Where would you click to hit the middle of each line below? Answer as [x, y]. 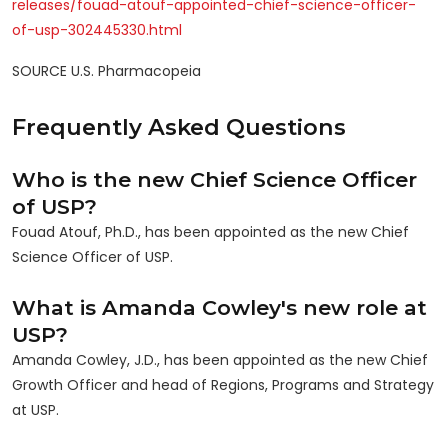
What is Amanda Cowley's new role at [219, 307]
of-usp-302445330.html [97, 30]
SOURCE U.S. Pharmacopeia [106, 71]
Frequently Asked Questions [179, 126]
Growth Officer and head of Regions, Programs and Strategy [223, 384]
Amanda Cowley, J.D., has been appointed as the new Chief [220, 359]
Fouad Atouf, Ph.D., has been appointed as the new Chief [210, 231]
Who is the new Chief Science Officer [214, 179]
